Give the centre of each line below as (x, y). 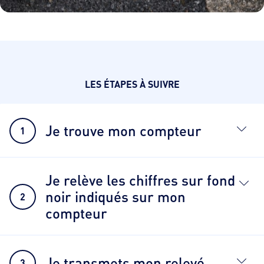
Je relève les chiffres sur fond (140, 180)
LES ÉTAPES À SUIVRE (132, 84)
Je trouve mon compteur (123, 131)
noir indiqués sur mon (115, 197)
